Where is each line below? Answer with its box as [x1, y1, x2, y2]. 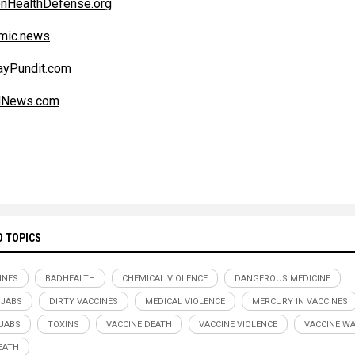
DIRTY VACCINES [49, 296, 118, 307]
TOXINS [48, 319, 79, 330]
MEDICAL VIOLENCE [145, 296, 225, 307]
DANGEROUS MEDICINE [235, 273, 330, 284]
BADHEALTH [45, 273, 95, 284]
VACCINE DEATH [106, 319, 172, 330]
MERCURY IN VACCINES [252, 296, 348, 307]
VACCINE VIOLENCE [199, 319, 277, 330]
